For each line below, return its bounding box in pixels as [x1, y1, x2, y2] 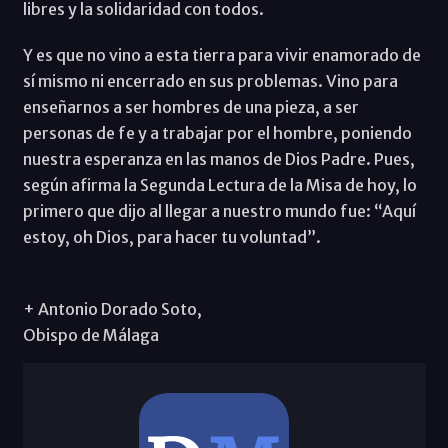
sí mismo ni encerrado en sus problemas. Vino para [22, 70, 398, 91]
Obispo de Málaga [22, 324, 159, 345]
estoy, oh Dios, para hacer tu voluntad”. [22, 226, 321, 247]
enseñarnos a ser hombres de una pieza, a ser [22, 96, 359, 117]
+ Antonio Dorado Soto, [22, 298, 202, 319]
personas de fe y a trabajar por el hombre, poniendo [22, 122, 412, 143]
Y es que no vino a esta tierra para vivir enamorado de [22, 44, 421, 65]
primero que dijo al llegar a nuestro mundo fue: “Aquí [22, 200, 416, 221]
